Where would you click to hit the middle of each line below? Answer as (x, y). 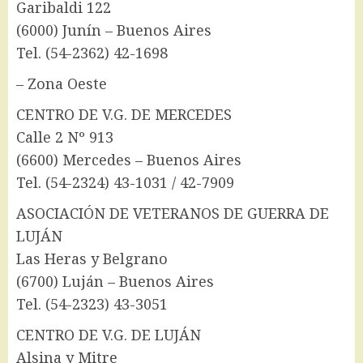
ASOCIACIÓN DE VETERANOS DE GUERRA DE (173, 214)
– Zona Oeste (62, 84)
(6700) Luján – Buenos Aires (115, 282)
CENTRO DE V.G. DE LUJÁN (109, 335)
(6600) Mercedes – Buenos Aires (129, 160)
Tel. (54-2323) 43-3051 (92, 304)
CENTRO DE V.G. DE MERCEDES (124, 115)
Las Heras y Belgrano (92, 259)
